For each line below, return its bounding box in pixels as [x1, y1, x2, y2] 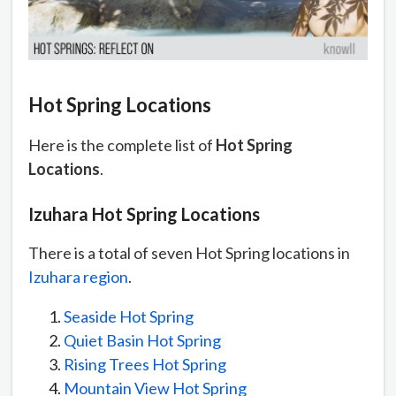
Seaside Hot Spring [64, 307, 194, 327]
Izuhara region [28, 267, 128, 287]
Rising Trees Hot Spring [64, 354, 226, 375]
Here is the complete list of [28, 135, 216, 156]
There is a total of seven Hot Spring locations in [28, 243, 350, 263]
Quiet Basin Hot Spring [64, 331, 221, 351]
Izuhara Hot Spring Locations [28, 203, 260, 225]
